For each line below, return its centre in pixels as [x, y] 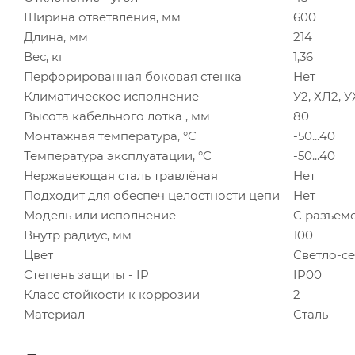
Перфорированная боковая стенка [133, 76]
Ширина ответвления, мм [102, 17]
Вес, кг [44, 56]
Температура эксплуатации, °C [118, 155]
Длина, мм [56, 36]
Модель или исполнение [100, 215]
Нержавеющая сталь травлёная [121, 175]
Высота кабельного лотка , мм [117, 116]
